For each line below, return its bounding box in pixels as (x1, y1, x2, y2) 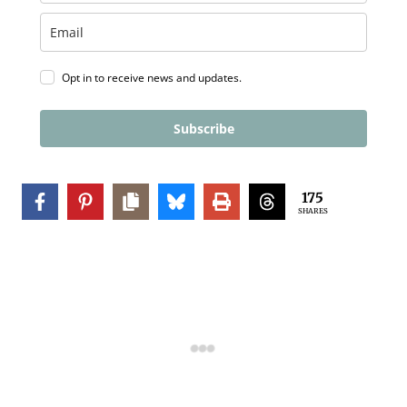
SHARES (297, 205, 328, 215)
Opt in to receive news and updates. (62, 70, 242, 86)
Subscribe (173, 120, 234, 138)
